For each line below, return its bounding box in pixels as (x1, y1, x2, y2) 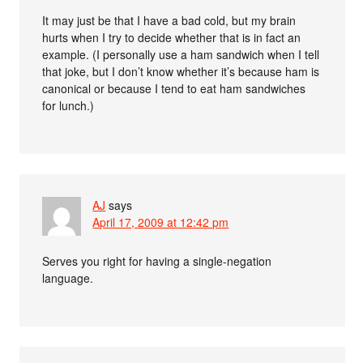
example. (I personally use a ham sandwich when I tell (42, 45, 320, 62)
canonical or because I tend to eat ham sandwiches (42, 79, 306, 96)
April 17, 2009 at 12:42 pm (92, 213, 229, 230)
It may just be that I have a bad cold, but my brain (42, 11, 297, 28)
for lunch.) (42, 96, 95, 113)
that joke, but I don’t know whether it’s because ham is (42, 62, 320, 79)
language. (42, 269, 94, 286)
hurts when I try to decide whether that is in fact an (42, 28, 301, 45)
